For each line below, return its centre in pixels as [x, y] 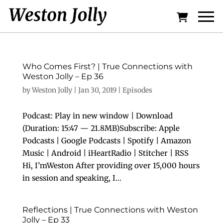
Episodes [137, 90]
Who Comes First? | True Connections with [107, 66]
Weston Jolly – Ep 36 [63, 76]
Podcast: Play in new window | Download [97, 116]
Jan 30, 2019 [97, 90]
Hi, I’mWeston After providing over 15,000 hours [111, 166]
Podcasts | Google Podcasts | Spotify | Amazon [107, 141]
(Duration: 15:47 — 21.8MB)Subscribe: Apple [101, 128]
